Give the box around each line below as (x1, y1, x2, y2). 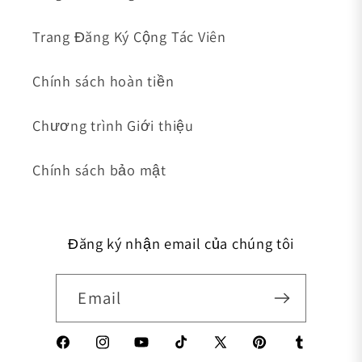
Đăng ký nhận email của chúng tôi (67, 233, 295, 253)
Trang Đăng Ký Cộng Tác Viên (32, 26, 227, 46)
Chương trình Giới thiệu (32, 115, 194, 135)
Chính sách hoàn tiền (32, 70, 175, 90)
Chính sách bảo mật (32, 159, 167, 179)
